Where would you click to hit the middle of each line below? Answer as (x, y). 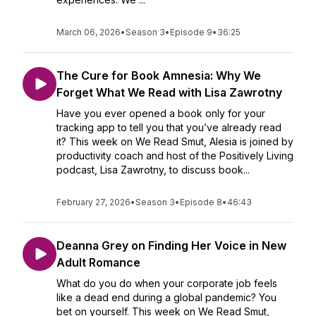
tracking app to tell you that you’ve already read (169, 127)
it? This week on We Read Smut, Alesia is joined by (175, 141)
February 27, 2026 (93, 202)
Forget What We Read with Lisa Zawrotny (169, 92)
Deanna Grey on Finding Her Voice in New (171, 245)
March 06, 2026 (89, 32)
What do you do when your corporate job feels (167, 283)
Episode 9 (191, 32)
